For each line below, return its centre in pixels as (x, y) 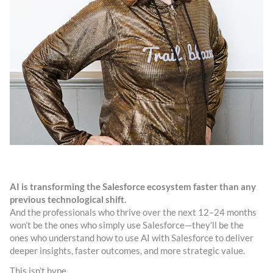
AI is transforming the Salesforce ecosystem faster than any (133, 187)
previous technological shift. (68, 200)
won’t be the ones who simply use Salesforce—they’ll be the (127, 225)
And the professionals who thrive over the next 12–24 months (133, 213)
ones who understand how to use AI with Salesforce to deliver (132, 238)
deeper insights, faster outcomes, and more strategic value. (127, 251)
